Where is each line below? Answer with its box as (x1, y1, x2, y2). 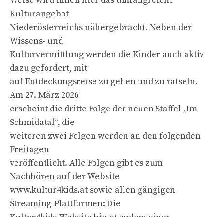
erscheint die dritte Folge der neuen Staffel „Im (10, 103, 197, 114)
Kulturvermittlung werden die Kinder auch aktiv (10, 48, 204, 60)
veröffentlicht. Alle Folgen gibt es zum (10, 157, 163, 169)
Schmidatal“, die (10, 116, 75, 128)
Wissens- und (10, 35, 63, 46)
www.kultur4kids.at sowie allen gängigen (10, 184, 175, 196)
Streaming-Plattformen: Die (10, 198, 121, 209)
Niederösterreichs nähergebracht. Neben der (10, 21, 192, 33)
